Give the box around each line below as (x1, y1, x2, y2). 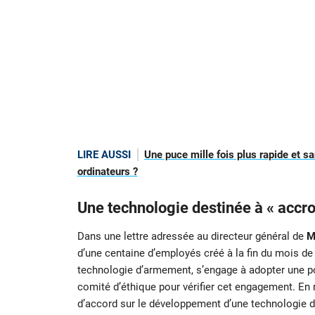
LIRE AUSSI (77, 148, 131, 162)
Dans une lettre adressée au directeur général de (77, 230, 307, 243)
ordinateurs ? (77, 165, 138, 179)
